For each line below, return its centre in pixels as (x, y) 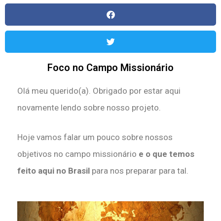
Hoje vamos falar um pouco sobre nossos (95, 137)
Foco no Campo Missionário (110, 68)
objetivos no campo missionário (78, 154)
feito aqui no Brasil (55, 170)
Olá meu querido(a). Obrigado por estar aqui (99, 91)
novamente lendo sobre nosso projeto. (89, 108)
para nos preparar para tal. (140, 170)
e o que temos (166, 154)
